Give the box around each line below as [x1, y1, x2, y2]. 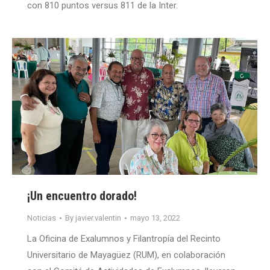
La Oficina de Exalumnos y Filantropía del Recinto [27, 233, 221, 245]
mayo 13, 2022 [130, 213, 180, 223]
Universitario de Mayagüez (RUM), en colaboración [27, 250, 225, 261]
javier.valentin [75, 213, 121, 223]
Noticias [27, 213, 56, 223]
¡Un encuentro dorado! [27, 189, 137, 204]
